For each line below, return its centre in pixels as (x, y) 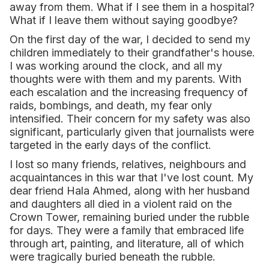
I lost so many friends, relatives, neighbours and (128, 164)
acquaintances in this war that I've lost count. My (131, 177)
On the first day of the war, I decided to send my (130, 39)
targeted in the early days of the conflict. (110, 145)
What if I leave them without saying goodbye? (124, 20)
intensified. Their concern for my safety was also (130, 119)
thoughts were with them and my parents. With (125, 79)
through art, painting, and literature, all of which (127, 243)
